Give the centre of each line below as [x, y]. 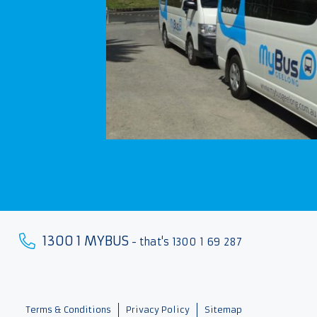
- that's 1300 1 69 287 [186, 242]
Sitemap [223, 310]
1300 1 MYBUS [87, 241]
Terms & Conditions [68, 310]
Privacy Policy [157, 310]
